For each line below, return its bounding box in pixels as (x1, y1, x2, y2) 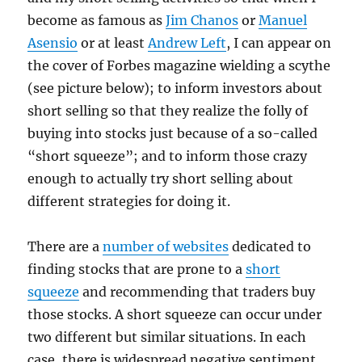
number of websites (103, 238, 229, 255)
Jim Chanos (166, 12, 239, 29)
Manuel (259, 12, 308, 29)
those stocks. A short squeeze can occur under (27, 306, 322, 323)
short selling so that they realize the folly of (27, 103, 309, 120)
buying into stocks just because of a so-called (27, 125, 318, 142)
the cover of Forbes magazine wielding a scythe (27, 57, 331, 74)
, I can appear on (226, 35, 332, 52)
